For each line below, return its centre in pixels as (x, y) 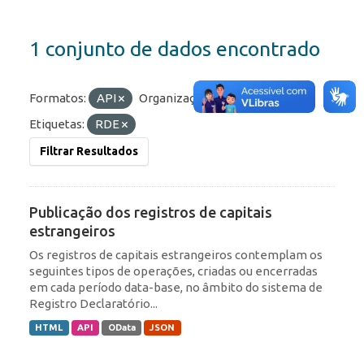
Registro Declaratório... (93, 304)
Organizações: (178, 98)
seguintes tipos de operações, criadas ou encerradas (173, 271)
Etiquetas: (57, 124)
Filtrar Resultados (89, 152)
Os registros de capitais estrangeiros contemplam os (176, 255)
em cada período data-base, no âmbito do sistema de (176, 288)
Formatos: (58, 98)
